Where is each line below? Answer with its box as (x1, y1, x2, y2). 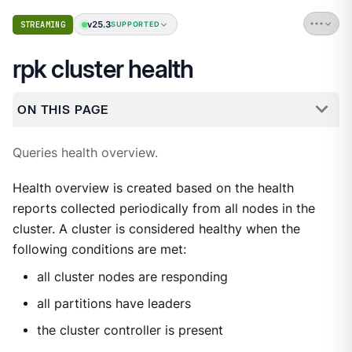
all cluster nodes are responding (36, 269, 228, 285)
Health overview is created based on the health (12, 180, 294, 196)
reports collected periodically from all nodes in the (12, 200, 315, 216)
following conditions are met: (12, 241, 186, 257)
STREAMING (20, 19, 66, 31)
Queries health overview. (12, 145, 158, 160)
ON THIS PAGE (16, 101, 108, 117)
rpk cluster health (12, 54, 194, 85)
